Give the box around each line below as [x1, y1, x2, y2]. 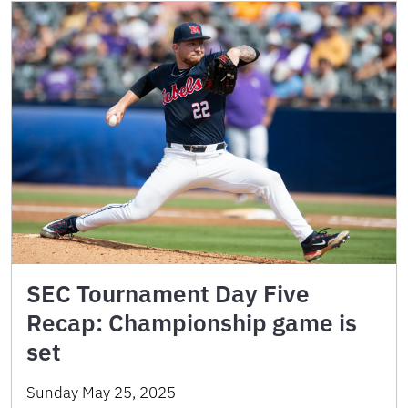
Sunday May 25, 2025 [26, 382, 176, 403]
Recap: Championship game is [26, 306, 357, 338]
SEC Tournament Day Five [26, 277, 310, 309]
